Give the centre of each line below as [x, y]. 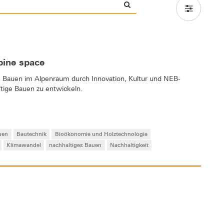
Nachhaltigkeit [129, 145]
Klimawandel [23, 145]
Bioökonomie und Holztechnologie [101, 133]
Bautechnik [32, 133]
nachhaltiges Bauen [75, 145]
